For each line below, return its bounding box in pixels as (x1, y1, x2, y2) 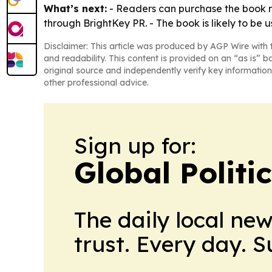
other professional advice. (44, 76, 149, 88)
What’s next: (44, 2, 107, 15)
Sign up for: (74, 131, 196, 159)
